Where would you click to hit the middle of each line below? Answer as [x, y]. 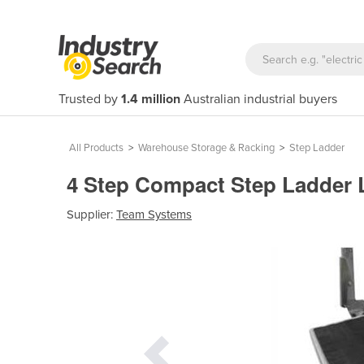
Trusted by [90, 99]
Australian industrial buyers [259, 99]
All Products [96, 148]
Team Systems [154, 214]
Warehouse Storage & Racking [206, 148]
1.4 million [151, 99]
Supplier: [91, 214]
